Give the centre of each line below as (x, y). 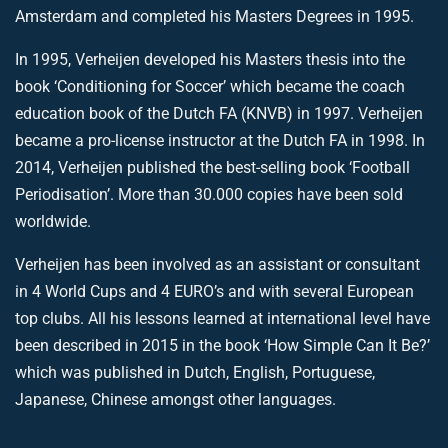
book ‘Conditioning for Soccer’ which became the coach (210, 86)
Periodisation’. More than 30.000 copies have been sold (209, 194)
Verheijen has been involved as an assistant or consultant (217, 264)
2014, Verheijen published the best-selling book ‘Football (212, 167)
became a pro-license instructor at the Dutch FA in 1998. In (220, 140)
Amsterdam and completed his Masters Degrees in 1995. (214, 16)
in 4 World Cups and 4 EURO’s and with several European (214, 291)
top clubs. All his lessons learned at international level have (222, 318)
